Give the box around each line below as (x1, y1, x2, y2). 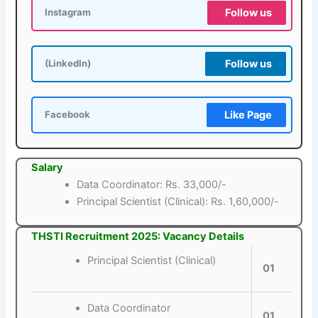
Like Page (224, 108, 272, 121)
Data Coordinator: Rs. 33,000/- (77, 177, 227, 191)
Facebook (45, 109, 91, 120)
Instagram (45, 6, 92, 18)
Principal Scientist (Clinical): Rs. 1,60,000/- (77, 194, 280, 208)
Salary (31, 160, 64, 174)
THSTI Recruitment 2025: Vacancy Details (31, 230, 245, 243)
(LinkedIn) (45, 57, 92, 69)
